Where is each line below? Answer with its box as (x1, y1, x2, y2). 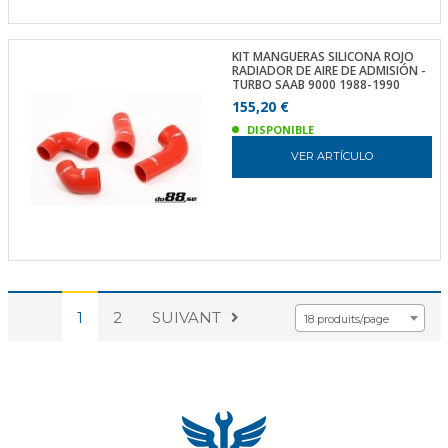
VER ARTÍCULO (290, 149, 373, 163)
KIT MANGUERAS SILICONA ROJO (231, 47, 414, 65)
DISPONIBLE (246, 121, 314, 137)
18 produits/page (303, 312, 389, 326)
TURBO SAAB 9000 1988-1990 (231, 75, 400, 93)
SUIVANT (151, 307, 221, 327)
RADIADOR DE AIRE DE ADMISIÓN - (231, 61, 426, 79)
